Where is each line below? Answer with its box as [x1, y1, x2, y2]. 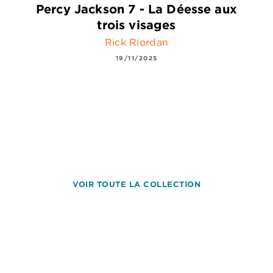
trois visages [97, 16, 176, 32]
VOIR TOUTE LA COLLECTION [73, 178, 200, 190]
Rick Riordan [104, 35, 169, 48]
